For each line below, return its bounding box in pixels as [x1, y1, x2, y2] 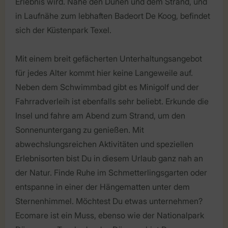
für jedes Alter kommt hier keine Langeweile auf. [15, 67, 193, 78]
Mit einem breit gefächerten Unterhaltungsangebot [15, 53, 202, 64]
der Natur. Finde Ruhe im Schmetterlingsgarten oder [15, 167, 207, 178]
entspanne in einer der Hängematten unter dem [15, 181, 190, 192]
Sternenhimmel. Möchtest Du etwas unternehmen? [15, 195, 203, 206]
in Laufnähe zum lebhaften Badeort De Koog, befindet [15, 10, 210, 21]
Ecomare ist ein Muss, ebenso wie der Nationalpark [15, 210, 204, 220]
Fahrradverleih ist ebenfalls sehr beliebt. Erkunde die [15, 96, 209, 106]
